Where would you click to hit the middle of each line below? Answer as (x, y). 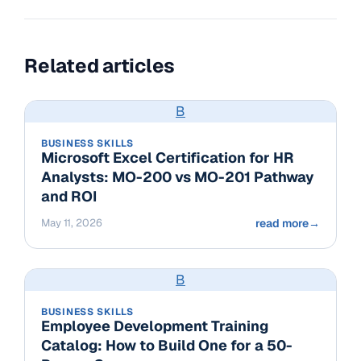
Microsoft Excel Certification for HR (168, 157)
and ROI (69, 196)
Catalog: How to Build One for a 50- (167, 345)
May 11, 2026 (72, 222)
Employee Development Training (155, 326)
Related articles (100, 65)
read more (282, 223)
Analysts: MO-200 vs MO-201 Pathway (178, 176)
